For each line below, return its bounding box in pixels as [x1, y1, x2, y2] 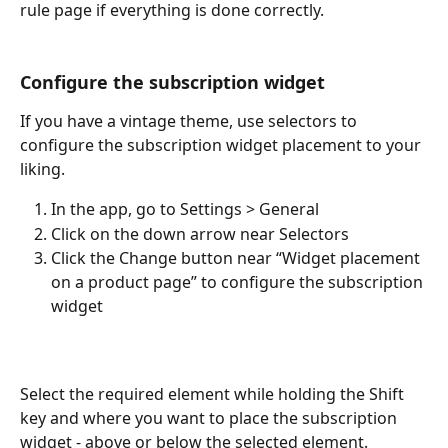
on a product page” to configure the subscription [51, 271, 427, 294]
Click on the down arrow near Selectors [51, 222, 349, 245]
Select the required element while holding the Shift [20, 383, 408, 406]
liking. [20, 158, 65, 181]
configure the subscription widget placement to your [20, 134, 425, 157]
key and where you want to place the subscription [20, 407, 401, 430]
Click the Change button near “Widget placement [51, 247, 424, 270]
